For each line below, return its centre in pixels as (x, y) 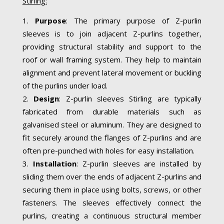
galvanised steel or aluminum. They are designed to (112, 124)
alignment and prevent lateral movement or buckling (112, 72)
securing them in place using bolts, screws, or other (112, 189)
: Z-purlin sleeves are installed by (139, 163)
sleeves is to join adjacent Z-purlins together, (112, 33)
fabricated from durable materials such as (112, 111)
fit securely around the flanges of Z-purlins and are (112, 137)
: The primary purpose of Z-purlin (134, 20)
